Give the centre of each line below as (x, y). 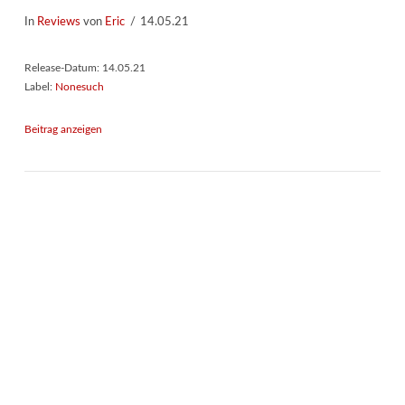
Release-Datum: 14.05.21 (85, 67)
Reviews (58, 21)
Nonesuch (79, 86)
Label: (39, 86)
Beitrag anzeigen (63, 129)
